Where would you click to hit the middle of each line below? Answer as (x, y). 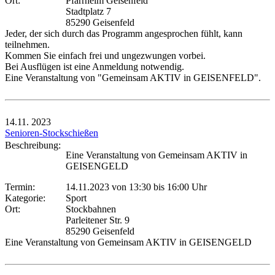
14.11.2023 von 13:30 (108, 187)
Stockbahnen (91, 209)
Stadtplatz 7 (88, 11)
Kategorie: (28, 198)
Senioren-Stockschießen (52, 133)
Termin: (22, 187)
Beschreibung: (35, 145)
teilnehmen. (27, 44)
